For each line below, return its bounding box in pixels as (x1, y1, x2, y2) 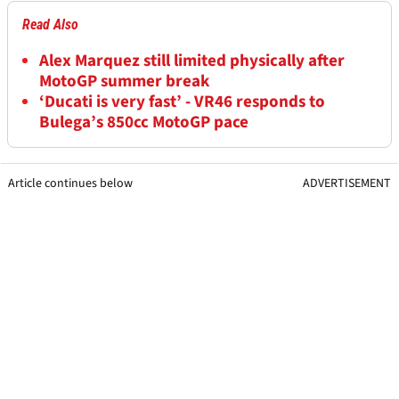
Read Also (22, 15, 78, 33)
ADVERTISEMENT (303, 174, 391, 192)
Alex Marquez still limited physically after (39, 48, 345, 73)
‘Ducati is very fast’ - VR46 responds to (39, 89, 325, 114)
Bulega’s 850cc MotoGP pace (39, 110, 248, 134)
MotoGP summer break (39, 69, 209, 94)
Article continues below (8, 174, 133, 192)
